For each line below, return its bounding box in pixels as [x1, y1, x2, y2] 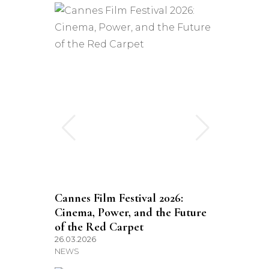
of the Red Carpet [55, 220, 144, 234]
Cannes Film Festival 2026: [55, 191, 183, 205]
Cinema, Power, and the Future [55, 205, 207, 220]
